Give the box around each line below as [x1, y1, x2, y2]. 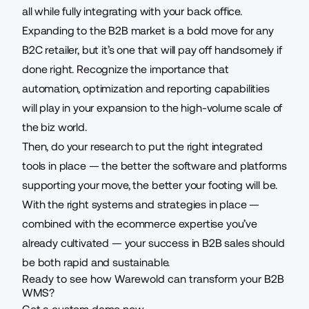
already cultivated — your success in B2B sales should [22, 237, 285, 250]
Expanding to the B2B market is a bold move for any [22, 24, 274, 37]
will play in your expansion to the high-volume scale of [22, 101, 283, 114]
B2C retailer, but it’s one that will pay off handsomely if [22, 43, 282, 57]
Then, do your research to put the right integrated [22, 140, 263, 153]
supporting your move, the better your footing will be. [22, 179, 277, 192]
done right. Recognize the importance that [22, 63, 229, 76]
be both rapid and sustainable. [22, 256, 170, 269]
